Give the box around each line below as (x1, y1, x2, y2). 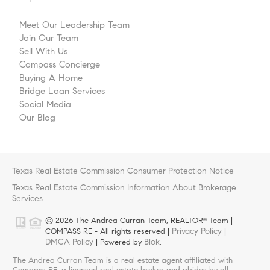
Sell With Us (19, 46, 67, 57)
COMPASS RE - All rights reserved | (45, 227, 172, 237)
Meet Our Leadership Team (19, 19, 130, 31)
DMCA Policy (45, 236, 93, 248)
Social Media (19, 99, 71, 110)
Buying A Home (19, 72, 83, 84)
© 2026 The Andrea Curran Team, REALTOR (45, 216, 203, 226)
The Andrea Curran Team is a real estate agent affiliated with (12, 256, 233, 266)
